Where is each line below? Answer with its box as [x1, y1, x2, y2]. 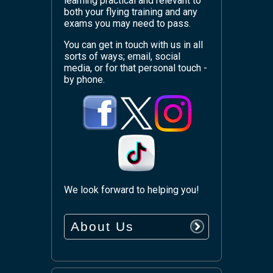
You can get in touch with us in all [64, 38, 203, 51]
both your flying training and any [64, 5, 197, 18]
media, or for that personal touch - [64, 62, 207, 74]
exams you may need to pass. [64, 17, 191, 29]
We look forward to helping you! [64, 183, 199, 196]
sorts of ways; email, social [64, 50, 180, 62]
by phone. [64, 73, 105, 85]
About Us [71, 219, 134, 233]
